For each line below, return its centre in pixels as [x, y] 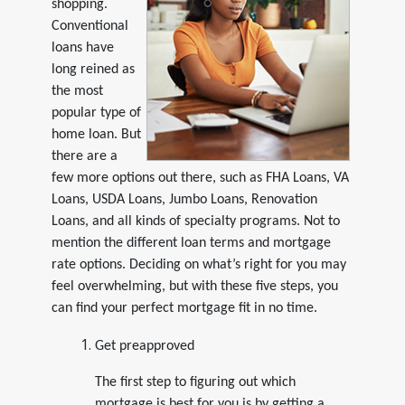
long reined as [93, 69]
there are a [84, 156]
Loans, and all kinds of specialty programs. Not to [195, 221]
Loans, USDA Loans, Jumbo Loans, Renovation [184, 199]
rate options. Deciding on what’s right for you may [198, 264]
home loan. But [96, 134]
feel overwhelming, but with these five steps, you [194, 286]
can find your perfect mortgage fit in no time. [184, 308]
